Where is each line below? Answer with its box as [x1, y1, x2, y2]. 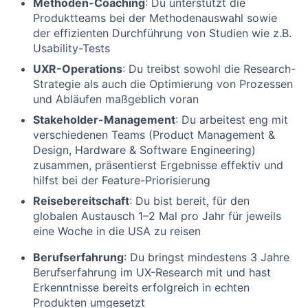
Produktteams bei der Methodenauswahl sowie [33, 11, 277, 25]
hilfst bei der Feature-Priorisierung [33, 173, 210, 188]
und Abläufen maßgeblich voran [33, 92, 199, 107]
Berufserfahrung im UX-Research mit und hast [33, 265, 271, 280]
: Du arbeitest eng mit [175, 113, 288, 127]
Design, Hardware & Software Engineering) [33, 143, 256, 157]
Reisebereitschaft [33, 194, 129, 208]
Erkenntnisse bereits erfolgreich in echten [33, 280, 250, 295]
